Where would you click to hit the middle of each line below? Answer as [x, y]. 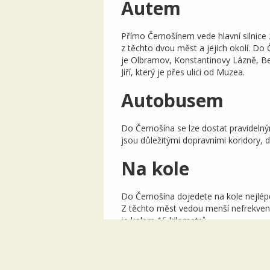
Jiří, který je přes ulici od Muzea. [183, 72]
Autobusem [172, 100]
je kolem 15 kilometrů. [165, 220]
